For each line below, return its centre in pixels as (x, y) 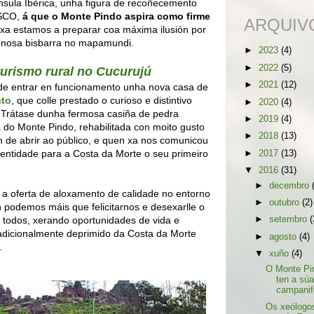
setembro (290, 220)
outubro (286, 202)
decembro (291, 185)
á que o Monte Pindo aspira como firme (116, 16)
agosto (285, 237)
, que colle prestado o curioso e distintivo (102, 100)
